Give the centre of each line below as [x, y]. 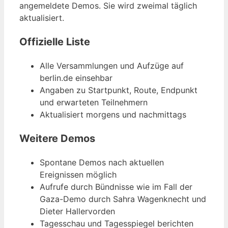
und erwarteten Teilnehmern [94, 102]
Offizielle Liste [55, 41]
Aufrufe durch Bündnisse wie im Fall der [116, 187]
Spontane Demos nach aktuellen [102, 162]
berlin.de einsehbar [76, 78]
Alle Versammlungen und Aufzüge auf [112, 65]
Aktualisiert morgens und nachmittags [113, 114]
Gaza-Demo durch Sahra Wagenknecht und [123, 199]
